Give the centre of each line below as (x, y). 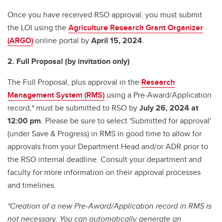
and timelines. (32, 185)
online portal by (62, 40)
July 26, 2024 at (169, 108)
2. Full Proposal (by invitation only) (69, 61)
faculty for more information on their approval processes (104, 172)
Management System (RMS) (56, 95)
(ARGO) (20, 40)
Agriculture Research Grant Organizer (136, 27)
